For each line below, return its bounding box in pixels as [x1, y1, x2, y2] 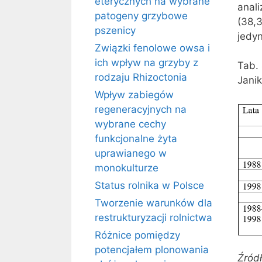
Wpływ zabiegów [95, 89, 174, 101]
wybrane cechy [95, 118, 166, 130]
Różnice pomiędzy [95, 229, 180, 241]
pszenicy [95, 25, 136, 36]
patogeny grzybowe [95, 10, 188, 22]
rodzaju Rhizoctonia [95, 71, 187, 83]
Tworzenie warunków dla [95, 197, 212, 209]
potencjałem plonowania [95, 244, 209, 256]
